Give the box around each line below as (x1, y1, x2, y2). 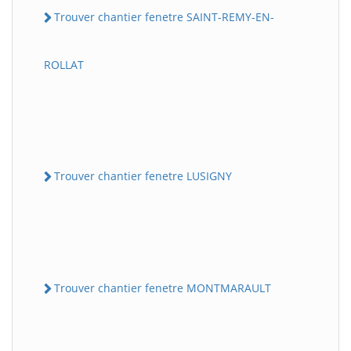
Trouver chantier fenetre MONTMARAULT (54, 280, 271, 296)
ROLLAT (44, 56, 84, 72)
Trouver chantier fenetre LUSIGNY (54, 168, 232, 183)
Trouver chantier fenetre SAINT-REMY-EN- (54, 9, 274, 24)
